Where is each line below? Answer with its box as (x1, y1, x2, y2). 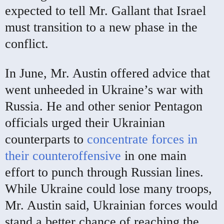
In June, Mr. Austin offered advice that (5, 65, 210, 80)
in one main (124, 148, 186, 163)
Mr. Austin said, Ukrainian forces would (5, 197, 217, 212)
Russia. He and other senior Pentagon (5, 98, 202, 113)
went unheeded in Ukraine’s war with (5, 82, 203, 97)
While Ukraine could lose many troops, (5, 181, 212, 196)
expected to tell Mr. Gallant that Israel (5, 3, 206, 18)
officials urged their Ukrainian (5, 115, 165, 130)
